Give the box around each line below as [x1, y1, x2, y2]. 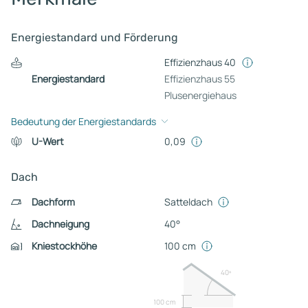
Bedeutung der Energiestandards [11, 114, 156, 128]
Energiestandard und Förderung [11, 30, 178, 44]
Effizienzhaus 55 [164, 71, 235, 85]
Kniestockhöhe [31, 239, 97, 252]
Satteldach [164, 195, 212, 208]
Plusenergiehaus [164, 88, 236, 102]
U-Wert [31, 134, 64, 148]
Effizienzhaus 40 [164, 55, 236, 69]
